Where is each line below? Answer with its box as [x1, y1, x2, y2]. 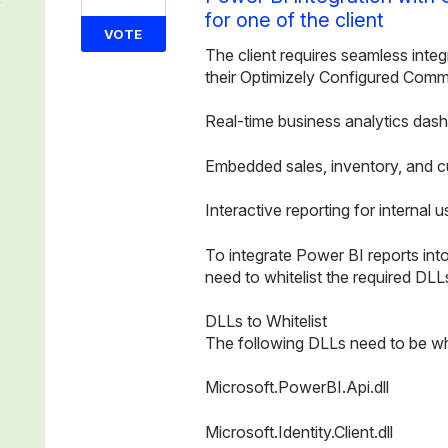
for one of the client [204, 8, 384, 32]
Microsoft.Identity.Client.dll [204, 421, 393, 442]
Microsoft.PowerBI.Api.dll [204, 377, 389, 398]
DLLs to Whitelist [204, 310, 327, 331]
